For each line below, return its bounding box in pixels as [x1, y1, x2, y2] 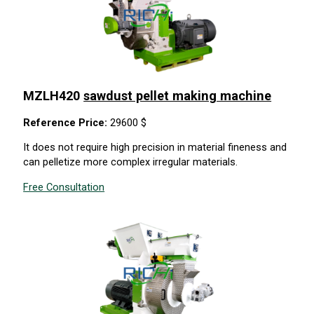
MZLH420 [23, 88, 84, 103]
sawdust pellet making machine [83, 88, 272, 103]
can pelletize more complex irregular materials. [23, 156, 238, 169]
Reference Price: [23, 116, 111, 129]
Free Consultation [23, 180, 105, 193]
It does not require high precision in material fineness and [23, 141, 287, 154]
